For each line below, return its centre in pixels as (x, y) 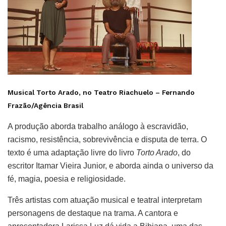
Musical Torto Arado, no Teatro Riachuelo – (85, 92)
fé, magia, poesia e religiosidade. (67, 179)
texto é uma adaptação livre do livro (72, 152)
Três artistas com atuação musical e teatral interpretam (105, 200)
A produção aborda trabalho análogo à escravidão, (98, 126)
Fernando (178, 92)
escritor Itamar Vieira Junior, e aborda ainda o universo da (110, 165)
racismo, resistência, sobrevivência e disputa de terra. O (107, 139)
